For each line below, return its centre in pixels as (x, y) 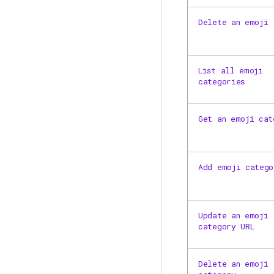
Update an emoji (233, 215)
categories (221, 81)
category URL (226, 226)
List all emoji (231, 70)
